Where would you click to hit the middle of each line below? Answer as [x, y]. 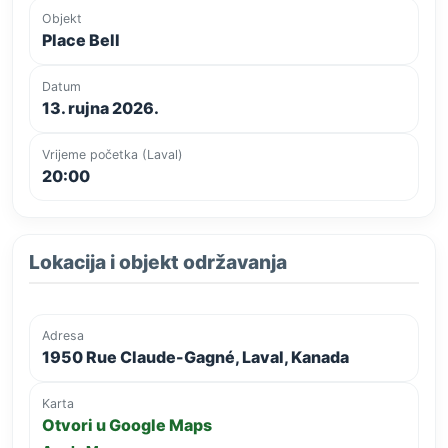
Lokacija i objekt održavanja [158, 261]
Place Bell [81, 39]
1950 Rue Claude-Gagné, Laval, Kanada [195, 356]
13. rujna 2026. [100, 107]
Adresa [63, 335]
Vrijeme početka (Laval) [112, 154]
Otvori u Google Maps [127, 424]
